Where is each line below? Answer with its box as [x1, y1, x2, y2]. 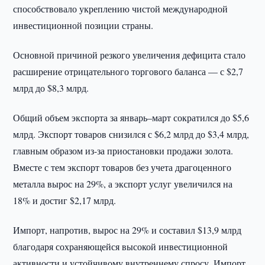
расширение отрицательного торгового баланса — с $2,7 [13, 65, 244, 77]
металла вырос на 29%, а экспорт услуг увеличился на [13, 177, 233, 190]
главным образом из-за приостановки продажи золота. [13, 144, 234, 157]
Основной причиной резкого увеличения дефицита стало [13, 49, 246, 61]
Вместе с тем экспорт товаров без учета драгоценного [13, 161, 232, 173]
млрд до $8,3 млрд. [13, 82, 89, 94]
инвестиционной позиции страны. [13, 19, 154, 31]
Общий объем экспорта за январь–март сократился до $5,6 [13, 111, 250, 124]
